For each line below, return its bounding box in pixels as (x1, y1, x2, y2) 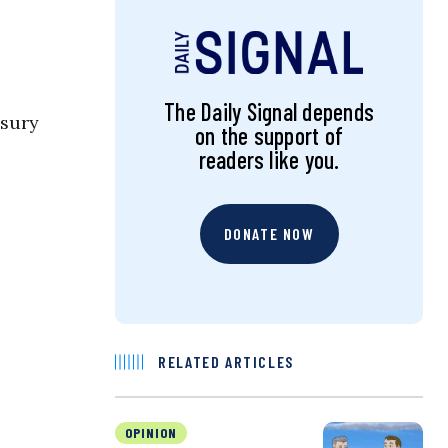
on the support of (195, 121, 344, 151)
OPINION (125, 424, 178, 442)
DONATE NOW (223, 224, 315, 244)
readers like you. (198, 145, 340, 175)
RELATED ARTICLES (158, 352, 294, 372)
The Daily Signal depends (164, 97, 374, 127)
